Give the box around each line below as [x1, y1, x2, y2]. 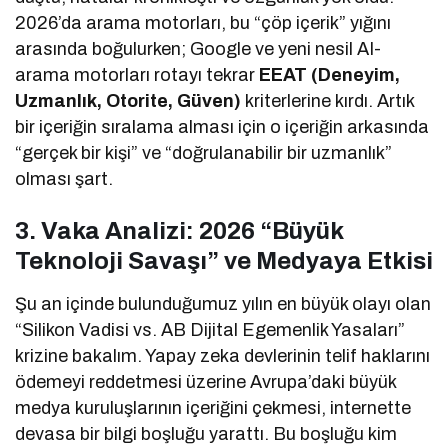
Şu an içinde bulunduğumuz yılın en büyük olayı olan [15, 294, 432, 315]
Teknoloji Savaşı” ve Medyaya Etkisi [15, 248, 433, 275]
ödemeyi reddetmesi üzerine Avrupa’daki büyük [15, 372, 397, 393]
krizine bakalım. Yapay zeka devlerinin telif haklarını [15, 346, 431, 367]
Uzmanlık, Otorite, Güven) [15, 91, 242, 112]
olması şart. [15, 169, 114, 190]
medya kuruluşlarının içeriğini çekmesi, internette [15, 398, 412, 419]
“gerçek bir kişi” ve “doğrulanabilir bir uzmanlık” [15, 143, 393, 164]
